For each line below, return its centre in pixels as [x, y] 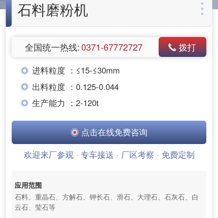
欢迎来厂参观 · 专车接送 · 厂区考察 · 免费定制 [109, 154]
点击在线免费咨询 [113, 132]
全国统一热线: [52, 46]
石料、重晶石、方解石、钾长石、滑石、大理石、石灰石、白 [106, 197]
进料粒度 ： [54, 70]
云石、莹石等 [35, 207]
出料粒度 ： [54, 86]
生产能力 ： [54, 103]
